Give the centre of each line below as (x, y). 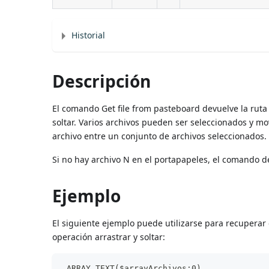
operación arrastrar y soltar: (109, 237)
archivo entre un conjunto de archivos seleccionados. (160, 136)
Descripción (102, 81)
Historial (89, 35)
